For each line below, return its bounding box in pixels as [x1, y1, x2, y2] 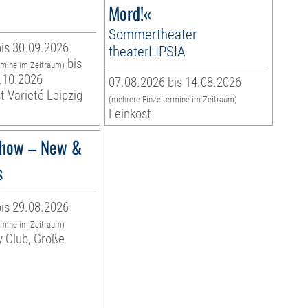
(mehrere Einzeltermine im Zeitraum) [108, 94, 237, 105]
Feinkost [108, 106, 151, 122]
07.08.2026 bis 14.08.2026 [108, 74, 241, 91]
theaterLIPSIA [108, 43, 186, 60]
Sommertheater [108, 25, 197, 43]
